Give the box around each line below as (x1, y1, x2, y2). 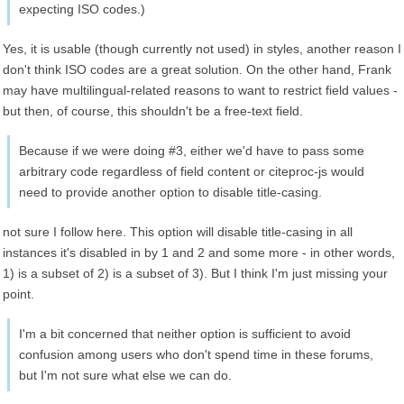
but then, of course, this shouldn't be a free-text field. (3, 104, 303, 118)
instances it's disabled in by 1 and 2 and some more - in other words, (3, 245, 395, 260)
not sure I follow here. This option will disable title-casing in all (3, 225, 353, 239)
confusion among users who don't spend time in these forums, (19, 347, 373, 362)
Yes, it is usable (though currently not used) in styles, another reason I (3, 41, 401, 56)
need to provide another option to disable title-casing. (19, 185, 322, 199)
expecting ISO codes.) (19, 2, 145, 16)
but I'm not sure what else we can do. (19, 368, 232, 382)
